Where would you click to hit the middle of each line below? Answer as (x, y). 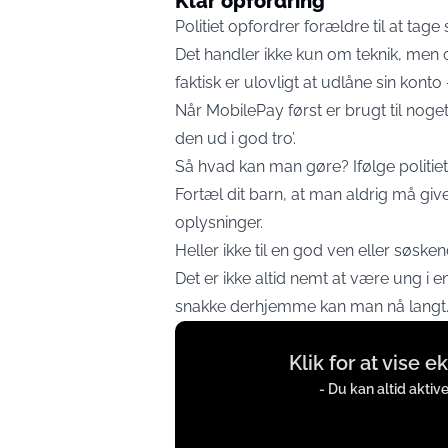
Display (201, 333)
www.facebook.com (248, 417)
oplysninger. (219, 222)
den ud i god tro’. (235, 138)
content (202, 361)
